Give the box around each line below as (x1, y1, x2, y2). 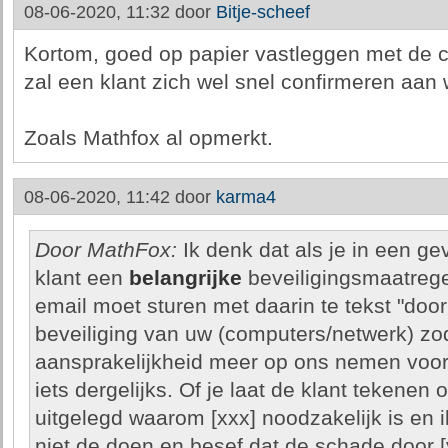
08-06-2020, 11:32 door (23, 2, 216, 22)
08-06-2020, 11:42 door (23, 187, 216, 207)
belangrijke (128, 266, 242, 290)
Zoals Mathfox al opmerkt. (23, 126, 273, 150)
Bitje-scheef (215, 2, 310, 22)
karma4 (215, 187, 276, 207)
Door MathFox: (34, 238, 177, 262)
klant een (34, 266, 129, 290)
